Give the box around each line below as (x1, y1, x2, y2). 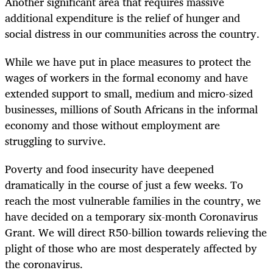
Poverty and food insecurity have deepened (5, 160, 214, 179)
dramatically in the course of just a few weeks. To (5, 175, 243, 194)
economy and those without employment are (5, 116, 220, 135)
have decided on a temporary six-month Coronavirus (5, 207, 258, 226)
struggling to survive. (5, 132, 109, 151)
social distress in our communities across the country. (5, 24, 263, 43)
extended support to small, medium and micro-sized (5, 84, 253, 103)
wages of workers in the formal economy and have (5, 68, 248, 87)
